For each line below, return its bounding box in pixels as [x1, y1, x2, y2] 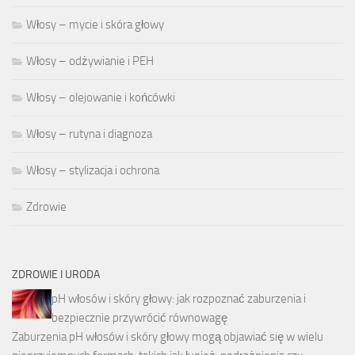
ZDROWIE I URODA [12, 267, 100, 281]
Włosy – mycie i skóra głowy [26, 17, 164, 32]
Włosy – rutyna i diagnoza [26, 126, 152, 141]
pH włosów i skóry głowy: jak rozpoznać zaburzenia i [52, 291, 306, 306]
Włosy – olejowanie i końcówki [26, 90, 175, 105]
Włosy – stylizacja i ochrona [26, 162, 159, 177]
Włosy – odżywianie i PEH [26, 53, 154, 68]
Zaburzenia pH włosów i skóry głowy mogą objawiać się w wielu [12, 329, 323, 344]
